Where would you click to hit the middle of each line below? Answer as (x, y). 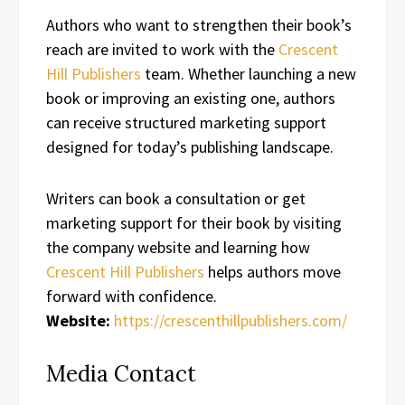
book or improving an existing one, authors (191, 98)
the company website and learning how (178, 247)
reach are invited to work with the (162, 49)
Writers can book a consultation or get (176, 198)
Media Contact (121, 373)
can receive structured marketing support (186, 122)
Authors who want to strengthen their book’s (199, 24)
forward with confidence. (132, 296)
